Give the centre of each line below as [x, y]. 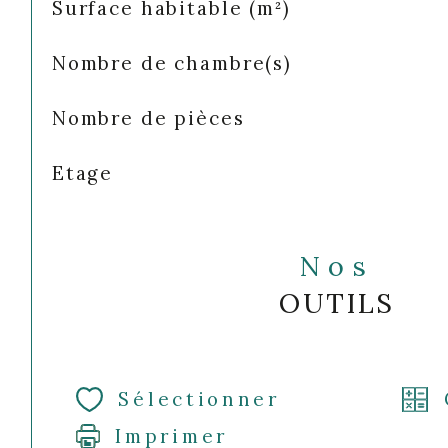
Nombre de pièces [148, 117]
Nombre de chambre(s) [171, 62]
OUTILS [337, 302]
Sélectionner [199, 399]
